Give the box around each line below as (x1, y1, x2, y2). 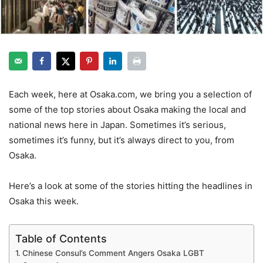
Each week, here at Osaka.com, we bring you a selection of (9, 88, 252, 100)
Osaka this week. (9, 195, 79, 207)
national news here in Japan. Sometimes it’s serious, (9, 119, 226, 130)
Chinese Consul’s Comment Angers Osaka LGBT (22, 248, 204, 258)
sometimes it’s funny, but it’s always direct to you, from (9, 134, 234, 146)
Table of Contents (15, 232, 107, 245)
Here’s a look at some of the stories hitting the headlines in (9, 180, 252, 191)
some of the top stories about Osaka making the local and (9, 103, 246, 115)
